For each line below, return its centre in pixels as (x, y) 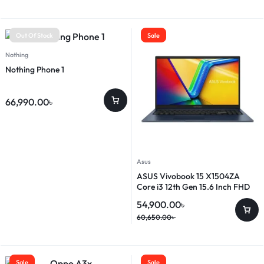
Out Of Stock (34, 36)
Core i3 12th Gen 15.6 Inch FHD (193, 187)
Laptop (150, 198)
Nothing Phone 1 (35, 70)
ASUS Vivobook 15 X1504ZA (188, 176)
